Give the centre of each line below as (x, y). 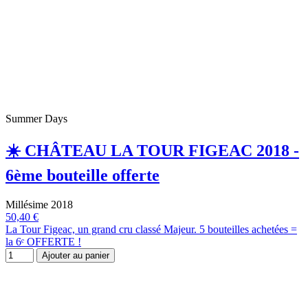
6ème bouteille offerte (82, 176)
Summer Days (36, 118)
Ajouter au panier (76, 256)
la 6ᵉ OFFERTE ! (43, 242)
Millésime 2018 (39, 205)
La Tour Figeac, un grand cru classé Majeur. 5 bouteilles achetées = (151, 230)
